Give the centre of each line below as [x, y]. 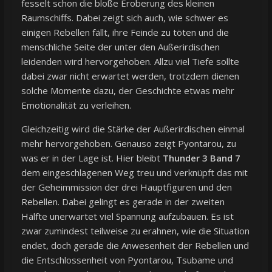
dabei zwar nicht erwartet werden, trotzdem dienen [130, 76]
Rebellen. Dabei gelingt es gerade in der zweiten [123, 201]
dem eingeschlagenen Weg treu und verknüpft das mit [134, 172]
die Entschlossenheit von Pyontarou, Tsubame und [127, 260]
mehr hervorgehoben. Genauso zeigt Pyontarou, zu [128, 143]
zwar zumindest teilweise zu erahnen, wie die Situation [135, 230]
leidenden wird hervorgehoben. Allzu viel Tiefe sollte [130, 61]
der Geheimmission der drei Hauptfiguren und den [126, 187]
